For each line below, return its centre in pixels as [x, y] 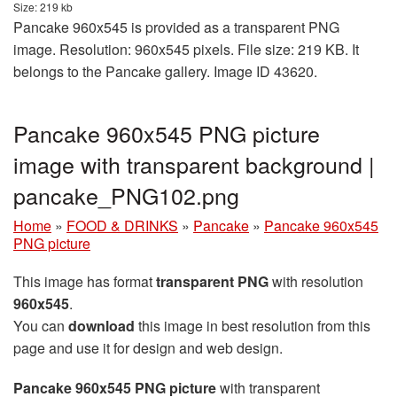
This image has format [85, 282]
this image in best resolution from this [253, 326]
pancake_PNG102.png [126, 195]
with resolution [316, 282]
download [101, 326]
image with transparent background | [194, 164]
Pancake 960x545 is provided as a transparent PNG [176, 27]
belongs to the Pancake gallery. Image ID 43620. [165, 72]
